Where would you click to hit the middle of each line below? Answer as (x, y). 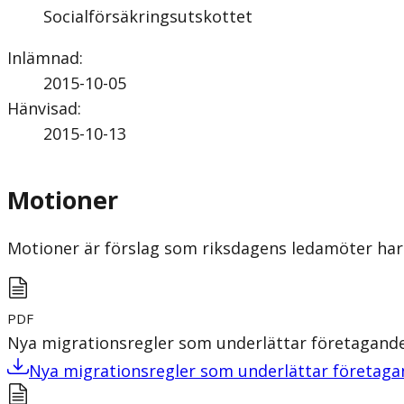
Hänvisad (42, 108)
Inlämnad (43, 57)
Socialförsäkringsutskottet (148, 16)
